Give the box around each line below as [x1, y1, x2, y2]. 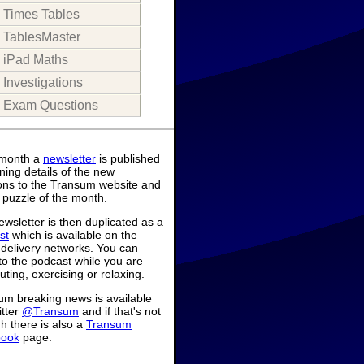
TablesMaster [3, 29, 80, 44]
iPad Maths [3, 52, 68, 67]
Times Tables [3, 6, 80, 21]
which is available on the [9, 227, 137, 241]
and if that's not [79, 304, 161, 318]
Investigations [3, 75, 83, 89]
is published [96, 151, 160, 165]
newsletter [43, 151, 96, 165]
